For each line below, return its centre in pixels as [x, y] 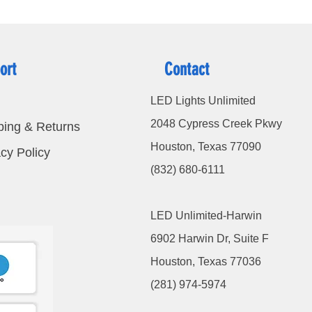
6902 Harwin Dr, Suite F [209, 238]
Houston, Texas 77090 [205, 146]
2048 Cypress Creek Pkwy [216, 123]
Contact [187, 69]
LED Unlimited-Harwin [206, 215]
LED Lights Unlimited [203, 100]
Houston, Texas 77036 [205, 261]
